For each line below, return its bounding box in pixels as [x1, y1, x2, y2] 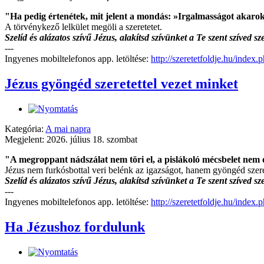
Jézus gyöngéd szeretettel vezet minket [5, 75, 238, 91]
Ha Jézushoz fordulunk [5, 219, 145, 235]
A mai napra [45, 123, 91, 134]
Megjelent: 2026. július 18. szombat [5, 134, 137, 144]
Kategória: [5, 123, 45, 134]
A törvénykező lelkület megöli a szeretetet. [5, 22, 162, 32]
